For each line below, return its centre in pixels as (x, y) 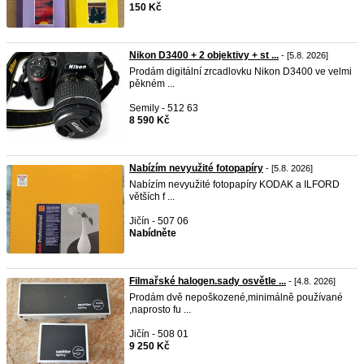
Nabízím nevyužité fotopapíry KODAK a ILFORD (234, 184)
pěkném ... (152, 84)
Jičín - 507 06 (159, 221)
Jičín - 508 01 (159, 334)
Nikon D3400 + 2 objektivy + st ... (204, 55)
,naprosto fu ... (160, 310)
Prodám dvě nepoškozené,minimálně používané (236, 297)
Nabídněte (153, 233)
